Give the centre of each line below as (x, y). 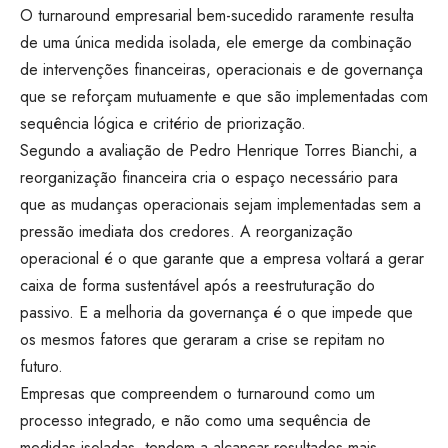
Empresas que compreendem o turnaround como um (197, 393)
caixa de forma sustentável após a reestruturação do (197, 285)
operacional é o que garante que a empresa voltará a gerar (222, 258)
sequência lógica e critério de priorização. (163, 123)
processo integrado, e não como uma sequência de (195, 420)
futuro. (41, 366)
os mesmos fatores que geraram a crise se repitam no (202, 339)
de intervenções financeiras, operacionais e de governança (221, 69)
